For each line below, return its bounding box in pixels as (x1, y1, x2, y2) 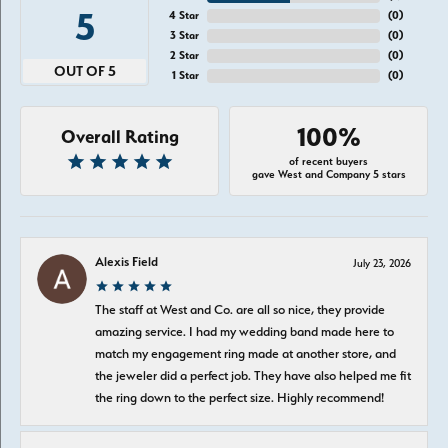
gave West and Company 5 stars (251, 168, 406, 181)
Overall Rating (60, 126, 179, 147)
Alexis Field (95, 253, 158, 269)
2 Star (170, 49, 200, 62)
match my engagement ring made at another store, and (95, 345, 396, 361)
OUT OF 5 (53, 62, 116, 80)
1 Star (172, 69, 200, 82)
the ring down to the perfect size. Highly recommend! (95, 389, 384, 405)
